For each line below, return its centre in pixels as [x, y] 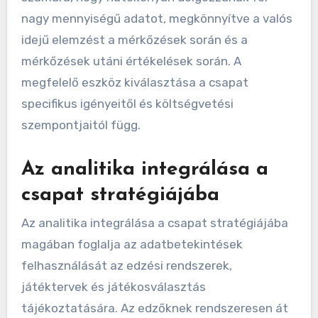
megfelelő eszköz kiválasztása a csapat [135, 82]
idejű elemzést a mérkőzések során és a [134, 39]
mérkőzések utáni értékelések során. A [131, 61]
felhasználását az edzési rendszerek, [126, 266]
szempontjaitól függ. [81, 125]
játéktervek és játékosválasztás [113, 287]
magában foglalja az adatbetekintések [132, 245]
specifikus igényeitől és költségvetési [127, 103]
